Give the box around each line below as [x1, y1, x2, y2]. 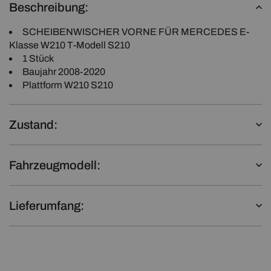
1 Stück [22, 53, 54, 64]
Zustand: [9, 117, 57, 131]
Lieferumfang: [9, 198, 84, 212]
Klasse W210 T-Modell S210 [9, 39, 130, 50]
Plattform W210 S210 [22, 79, 113, 90]
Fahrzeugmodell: [9, 158, 100, 172]
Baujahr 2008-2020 [22, 66, 105, 77]
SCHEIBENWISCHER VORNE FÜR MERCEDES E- [22, 26, 249, 37]
